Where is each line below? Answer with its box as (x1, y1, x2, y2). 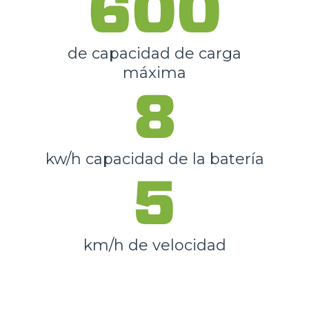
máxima (123, 63, 186, 82)
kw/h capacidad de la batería (45, 149, 264, 168)
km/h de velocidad (83, 235, 226, 255)
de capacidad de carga (68, 43, 241, 63)
